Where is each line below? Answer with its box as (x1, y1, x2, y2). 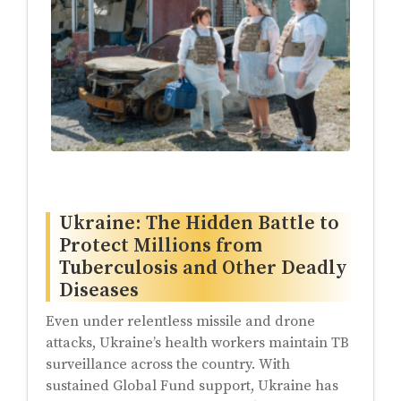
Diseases (59, 277, 139, 303)
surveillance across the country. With (46, 354, 290, 373)
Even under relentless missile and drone (46, 311, 315, 330)
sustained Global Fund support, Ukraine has (46, 376, 338, 395)
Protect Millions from (59, 233, 262, 258)
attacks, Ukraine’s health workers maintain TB (46, 333, 349, 352)
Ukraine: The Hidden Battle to (59, 210, 339, 235)
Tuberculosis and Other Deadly (59, 255, 347, 280)
